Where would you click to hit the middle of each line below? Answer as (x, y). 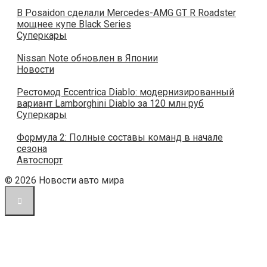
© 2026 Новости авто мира (64, 181)
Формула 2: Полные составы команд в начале (120, 138)
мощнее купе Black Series (74, 24)
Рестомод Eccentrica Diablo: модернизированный (125, 92)
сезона (32, 149)
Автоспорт (40, 160)
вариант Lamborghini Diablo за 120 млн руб (110, 104)
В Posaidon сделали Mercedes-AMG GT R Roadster (126, 13)
